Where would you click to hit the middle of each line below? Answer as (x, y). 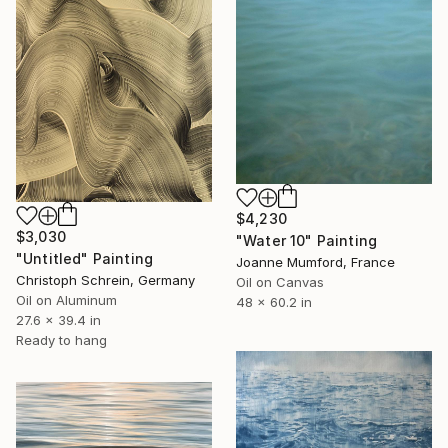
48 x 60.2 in (274, 302)
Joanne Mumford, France (315, 262)
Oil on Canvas (280, 282)
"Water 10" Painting (307, 240)
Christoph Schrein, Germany (105, 280)
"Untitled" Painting (85, 259)
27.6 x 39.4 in (58, 320)
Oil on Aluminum (66, 300)
